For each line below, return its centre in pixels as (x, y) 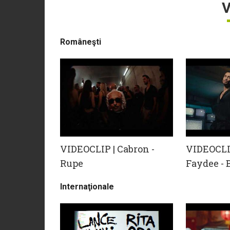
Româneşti (81, 42)
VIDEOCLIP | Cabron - (107, 149)
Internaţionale (87, 187)
